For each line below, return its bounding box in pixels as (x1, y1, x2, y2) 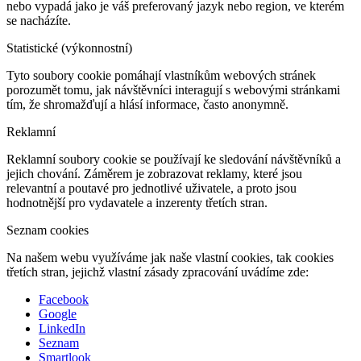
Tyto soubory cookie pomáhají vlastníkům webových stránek (6, 68, 316, 82)
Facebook (39, 293, 89, 306)
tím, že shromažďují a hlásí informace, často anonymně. (6, 98, 288, 111)
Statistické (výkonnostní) (6, 41, 132, 55)
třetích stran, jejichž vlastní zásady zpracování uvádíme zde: (6, 265, 309, 279)
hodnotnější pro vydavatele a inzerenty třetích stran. (6, 196, 268, 210)
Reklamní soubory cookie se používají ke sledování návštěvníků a (6, 152, 341, 166)
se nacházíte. (6, 14, 71, 27)
